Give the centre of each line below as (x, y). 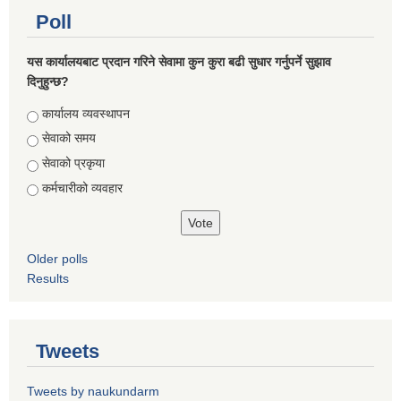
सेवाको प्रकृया (73, 163)
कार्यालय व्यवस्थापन (86, 113)
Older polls (57, 258)
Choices (52, 113)
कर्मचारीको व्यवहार (82, 188)
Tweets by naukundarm (93, 391)
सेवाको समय (69, 138)
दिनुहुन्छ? (48, 81)
